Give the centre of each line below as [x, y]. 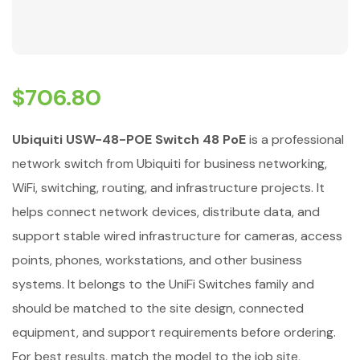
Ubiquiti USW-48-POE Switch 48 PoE [129, 139]
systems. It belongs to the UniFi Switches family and [163, 284]
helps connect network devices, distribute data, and [166, 212]
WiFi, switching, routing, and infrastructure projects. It [168, 188]
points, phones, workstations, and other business [157, 260]
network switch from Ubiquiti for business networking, [170, 164]
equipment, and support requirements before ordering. [174, 332]
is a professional [295, 139]
